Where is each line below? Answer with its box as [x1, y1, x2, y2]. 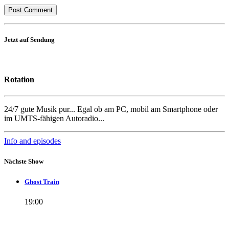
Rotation [4, 75, 34, 84]
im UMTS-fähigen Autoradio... [4, 114, 104, 123]
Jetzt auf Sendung [4, 35, 55, 43]
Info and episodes [4, 136, 61, 146]
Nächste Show [4, 157, 43, 165]
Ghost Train [25, 177, 59, 186]
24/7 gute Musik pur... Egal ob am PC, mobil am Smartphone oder [4, 105, 218, 114]
